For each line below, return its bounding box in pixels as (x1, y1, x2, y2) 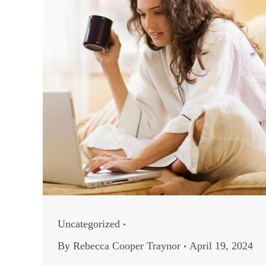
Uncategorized (58, 218, 120, 230)
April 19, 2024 (189, 240, 253, 252)
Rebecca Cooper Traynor (73, 240, 180, 252)
